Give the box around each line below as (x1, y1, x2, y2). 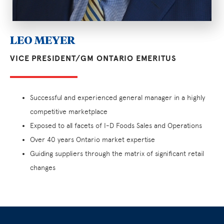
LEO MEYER (10, 32, 75, 46)
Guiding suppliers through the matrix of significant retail (30, 149, 204, 157)
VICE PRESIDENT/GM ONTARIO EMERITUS (10, 53, 177, 63)
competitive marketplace (30, 107, 107, 115)
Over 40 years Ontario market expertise (30, 135, 155, 143)
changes (30, 163, 55, 171)
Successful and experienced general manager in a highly (30, 93, 205, 101)
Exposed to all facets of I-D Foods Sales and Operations (30, 121, 202, 129)
